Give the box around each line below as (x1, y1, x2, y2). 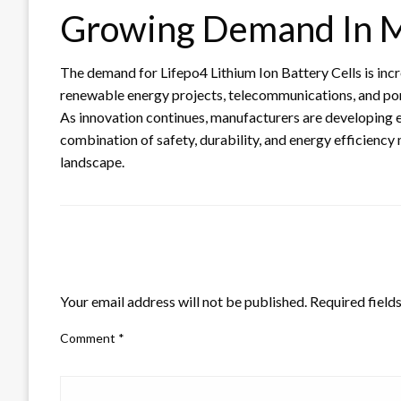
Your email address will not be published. (60, 292, 307, 310)
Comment (60, 329, 118, 346)
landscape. (60, 152, 124, 170)
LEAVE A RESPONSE (60, 260, 205, 280)
